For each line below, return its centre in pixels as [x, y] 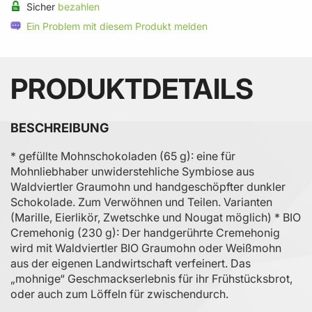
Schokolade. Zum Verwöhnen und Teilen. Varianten [141, 202]
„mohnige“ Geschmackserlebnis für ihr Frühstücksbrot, [151, 278]
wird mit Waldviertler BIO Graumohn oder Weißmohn [146, 248]
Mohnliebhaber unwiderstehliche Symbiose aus [132, 171]
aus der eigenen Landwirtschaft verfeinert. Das [131, 263]
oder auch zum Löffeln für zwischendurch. [119, 294]
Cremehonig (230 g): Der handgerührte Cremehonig [145, 232]
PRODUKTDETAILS [132, 88]
